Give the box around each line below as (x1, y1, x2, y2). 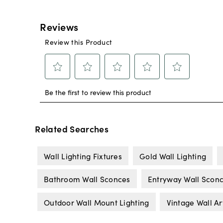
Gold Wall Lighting (139, 150, 207, 161)
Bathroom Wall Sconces (43, 173, 130, 185)
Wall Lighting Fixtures (43, 150, 122, 161)
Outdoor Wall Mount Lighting (43, 196, 149, 208)
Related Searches (35, 122, 109, 135)
